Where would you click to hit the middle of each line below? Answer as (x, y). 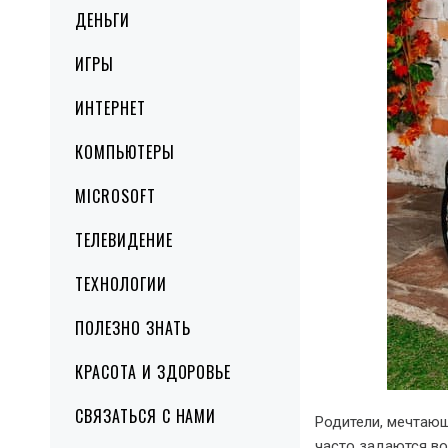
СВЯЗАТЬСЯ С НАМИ (146, 416)
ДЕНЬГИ (102, 20)
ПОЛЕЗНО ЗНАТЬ (133, 328)
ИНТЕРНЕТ (110, 108)
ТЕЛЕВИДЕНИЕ (124, 240)
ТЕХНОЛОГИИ (121, 284)
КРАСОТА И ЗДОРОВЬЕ (153, 372)
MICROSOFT (115, 196)
